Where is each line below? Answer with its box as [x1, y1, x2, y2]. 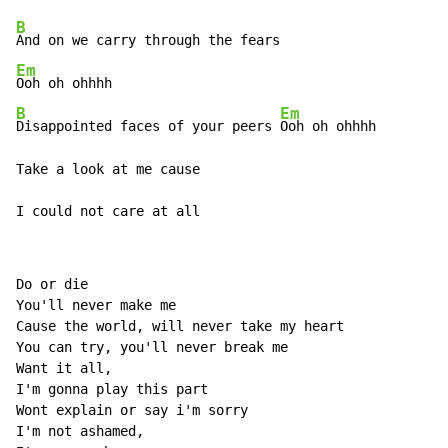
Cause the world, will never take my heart [16, 318, 352, 335]
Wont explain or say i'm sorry [16, 402, 256, 419]
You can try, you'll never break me [16, 339, 296, 356]
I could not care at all [16, 203, 208, 220]
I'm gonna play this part [16, 381, 216, 398]
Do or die [16, 276, 96, 293]
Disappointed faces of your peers [16, 118, 280, 135]
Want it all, [16, 360, 120, 377]
